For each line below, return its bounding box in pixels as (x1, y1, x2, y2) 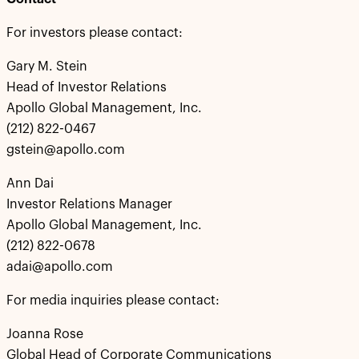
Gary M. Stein (6, 60, 87, 73)
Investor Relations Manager (6, 198, 172, 211)
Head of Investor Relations (6, 81, 167, 94)
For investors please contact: (6, 26, 183, 39)
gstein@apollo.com (6, 143, 125, 156)
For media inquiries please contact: (6, 294, 220, 307)
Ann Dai (6, 177, 54, 190)
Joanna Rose (6, 328, 83, 341)
